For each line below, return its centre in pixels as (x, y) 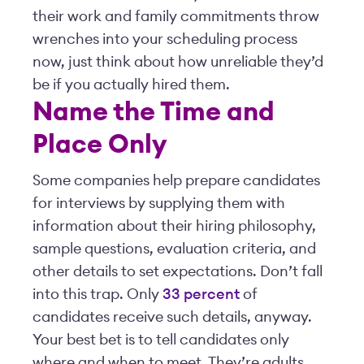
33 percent (201, 294)
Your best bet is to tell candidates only (161, 340)
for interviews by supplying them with (159, 203)
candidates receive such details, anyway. (172, 317)
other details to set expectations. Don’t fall (178, 271)
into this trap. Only (97, 294)
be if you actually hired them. (131, 84)
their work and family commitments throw (176, 16)
